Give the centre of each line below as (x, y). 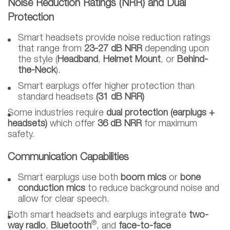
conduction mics (52, 189)
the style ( (38, 60)
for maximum (169, 124)
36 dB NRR (120, 124)
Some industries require (57, 113)
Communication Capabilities (68, 158)
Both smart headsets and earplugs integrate (98, 215)
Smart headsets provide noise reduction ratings (114, 38)
